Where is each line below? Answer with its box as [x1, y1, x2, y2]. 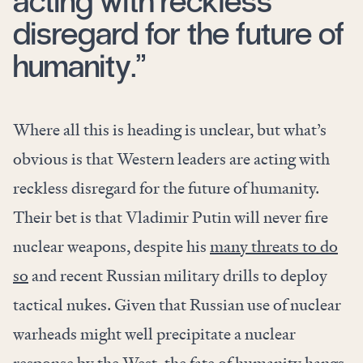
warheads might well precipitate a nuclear [13, 323, 296, 345]
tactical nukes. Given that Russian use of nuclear [13, 294, 341, 316]
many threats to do [210, 236, 338, 258]
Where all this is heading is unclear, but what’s [13, 119, 327, 141]
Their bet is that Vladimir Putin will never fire [13, 207, 328, 228]
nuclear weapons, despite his [13, 236, 210, 258]
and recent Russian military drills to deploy [28, 265, 327, 287]
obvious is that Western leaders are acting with [13, 148, 330, 170]
